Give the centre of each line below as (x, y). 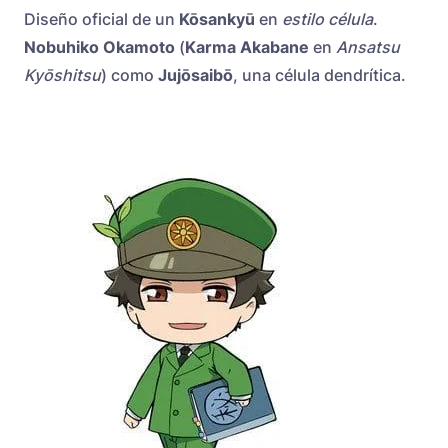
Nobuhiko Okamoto (99, 47)
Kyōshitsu (62, 75)
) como (129, 75)
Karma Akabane (249, 47)
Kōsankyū (217, 19)
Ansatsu (368, 47)
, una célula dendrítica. (319, 75)
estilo (303, 19)
